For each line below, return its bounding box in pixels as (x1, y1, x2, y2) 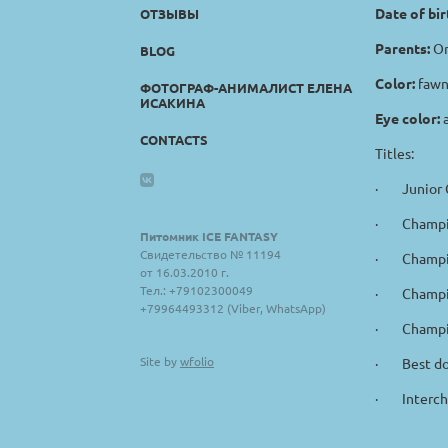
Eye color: (375, 108, 440, 127)
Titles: (375, 143, 414, 162)
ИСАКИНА (140, 93, 205, 111)
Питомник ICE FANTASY (140, 227, 278, 244)
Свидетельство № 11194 (140, 245, 281, 262)
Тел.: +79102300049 (140, 281, 253, 298)
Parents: (375, 38, 430, 57)
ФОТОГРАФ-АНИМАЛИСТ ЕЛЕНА (140, 78, 352, 96)
